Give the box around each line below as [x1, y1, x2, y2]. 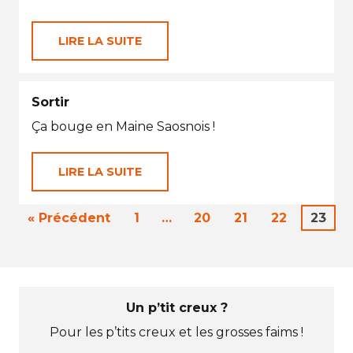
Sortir [32, 95, 69, 110]
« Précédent [27, 210, 110, 225]
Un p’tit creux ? [125, 300, 228, 315]
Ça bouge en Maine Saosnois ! [32, 119, 215, 134]
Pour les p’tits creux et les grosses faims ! [50, 325, 303, 340]
